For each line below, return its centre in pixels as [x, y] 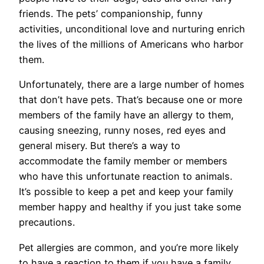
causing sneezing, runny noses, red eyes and [122, 131]
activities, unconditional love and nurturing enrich [132, 29]
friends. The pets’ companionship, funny [111, 14]
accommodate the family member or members [123, 161]
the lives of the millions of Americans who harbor [131, 44]
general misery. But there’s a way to [100, 146]
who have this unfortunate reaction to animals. [126, 176]
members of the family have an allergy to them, [126, 115]
